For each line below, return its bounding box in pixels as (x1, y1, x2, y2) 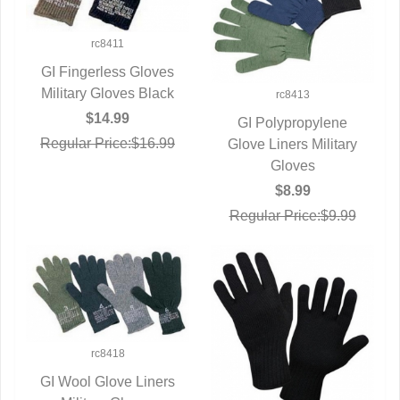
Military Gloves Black (41, 85, 174, 101)
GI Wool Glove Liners (40, 374, 175, 390)
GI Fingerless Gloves (41, 63, 174, 79)
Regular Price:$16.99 (40, 135, 175, 151)
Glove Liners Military (228, 136, 357, 152)
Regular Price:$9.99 (229, 207, 356, 223)
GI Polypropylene (237, 114, 347, 130)
